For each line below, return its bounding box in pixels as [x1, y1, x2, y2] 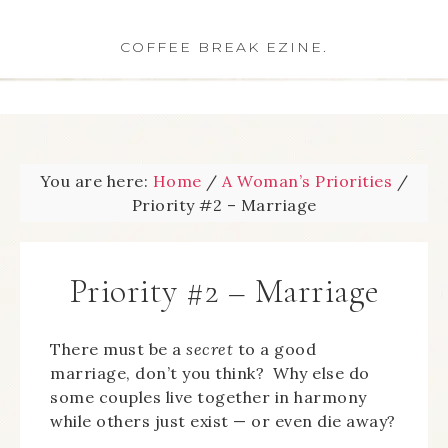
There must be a [50, 339, 186, 359]
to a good [233, 339, 316, 359]
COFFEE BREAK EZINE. [120, 38, 328, 56]
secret [186, 339, 233, 359]
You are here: [39, 171, 153, 191]
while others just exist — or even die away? [50, 411, 396, 431]
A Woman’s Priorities [222, 171, 393, 191]
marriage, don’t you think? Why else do [50, 363, 370, 383]
